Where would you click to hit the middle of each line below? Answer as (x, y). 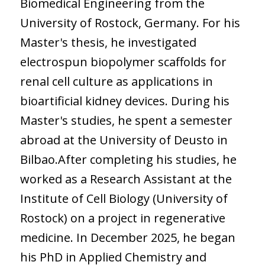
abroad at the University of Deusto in (124, 140)
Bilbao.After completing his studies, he (128, 159)
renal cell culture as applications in (116, 81)
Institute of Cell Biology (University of (124, 198)
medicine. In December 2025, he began (127, 237)
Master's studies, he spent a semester (126, 120)
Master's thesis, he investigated (108, 42)
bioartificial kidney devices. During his (125, 101)
